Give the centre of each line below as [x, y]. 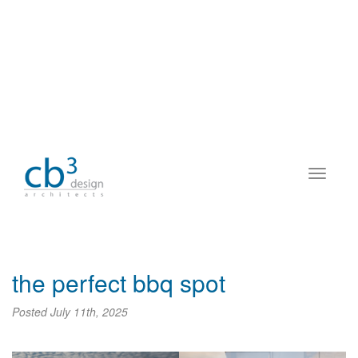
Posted [31, 312]
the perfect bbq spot [119, 283]
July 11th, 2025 [89, 312]
